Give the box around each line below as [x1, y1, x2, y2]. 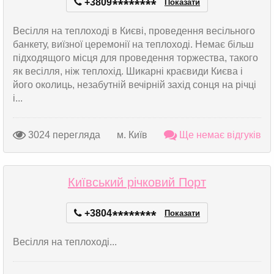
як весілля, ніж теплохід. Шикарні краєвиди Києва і [13, 66, 243, 76]
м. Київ [117, 129, 147, 140]
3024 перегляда [26, 129, 100, 140]
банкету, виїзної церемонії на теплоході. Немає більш [13, 39, 254, 50]
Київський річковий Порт [68, 176, 206, 189]
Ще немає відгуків [177, 129, 261, 140]
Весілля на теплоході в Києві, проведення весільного [13, 26, 255, 36]
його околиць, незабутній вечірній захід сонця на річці [13, 80, 256, 90]
